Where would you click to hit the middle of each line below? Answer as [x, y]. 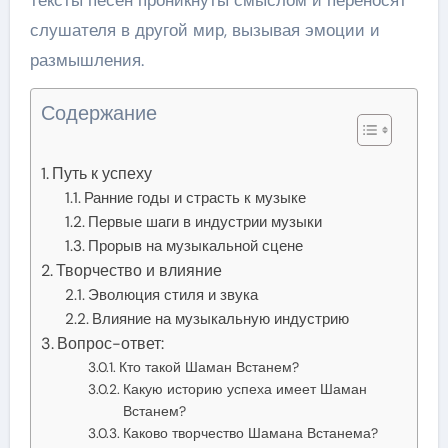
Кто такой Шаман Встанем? [208, 366]
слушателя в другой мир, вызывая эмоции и [204, 29]
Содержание [98, 112]
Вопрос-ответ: [110, 343]
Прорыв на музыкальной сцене [196, 245]
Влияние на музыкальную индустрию [221, 318]
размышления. [86, 59]
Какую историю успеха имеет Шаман [244, 388]
